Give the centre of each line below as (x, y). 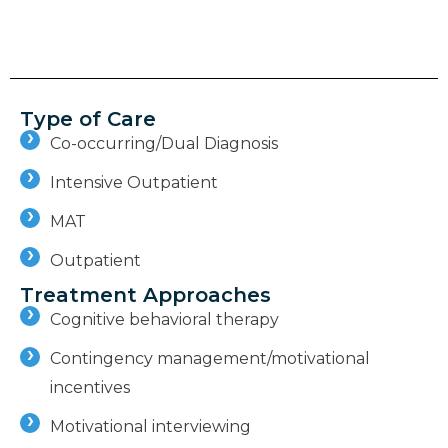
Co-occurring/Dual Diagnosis (164, 143)
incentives (90, 387)
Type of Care (88, 118)
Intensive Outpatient (134, 182)
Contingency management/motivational (210, 358)
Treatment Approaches (145, 294)
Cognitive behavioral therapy (164, 319)
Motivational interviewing (150, 426)
